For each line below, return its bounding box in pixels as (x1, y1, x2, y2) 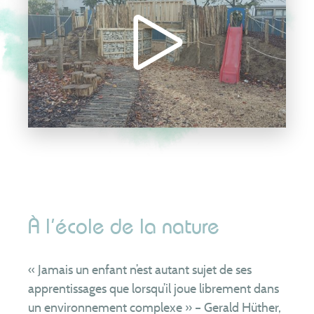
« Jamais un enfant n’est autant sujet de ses (28, 261, 252, 278)
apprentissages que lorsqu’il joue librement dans (28, 280, 279, 296)
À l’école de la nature (28, 217, 219, 238)
